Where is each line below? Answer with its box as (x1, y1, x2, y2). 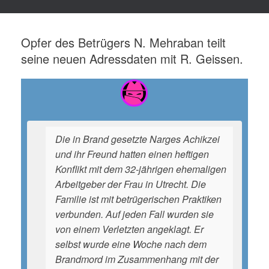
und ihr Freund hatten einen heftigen (55, 147, 209, 161)
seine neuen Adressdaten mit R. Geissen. (21, 50, 243, 67)
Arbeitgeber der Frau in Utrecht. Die (55, 177, 206, 191)
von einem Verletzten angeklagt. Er (55, 222, 204, 236)
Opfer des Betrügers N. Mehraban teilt (21, 34, 226, 51)
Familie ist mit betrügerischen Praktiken (55, 192, 222, 206)
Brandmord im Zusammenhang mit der (55, 252, 219, 266)
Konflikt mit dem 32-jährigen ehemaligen (55, 162, 226, 176)
